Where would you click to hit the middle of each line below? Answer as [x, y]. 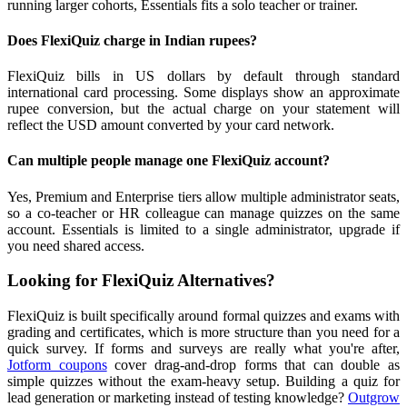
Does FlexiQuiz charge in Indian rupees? [132, 40]
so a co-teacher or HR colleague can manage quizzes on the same [203, 213]
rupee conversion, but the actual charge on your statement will [203, 109]
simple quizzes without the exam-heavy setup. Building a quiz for [203, 382]
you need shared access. [76, 245]
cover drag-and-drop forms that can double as [253, 365]
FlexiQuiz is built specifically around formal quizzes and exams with [203, 316]
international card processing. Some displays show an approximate [203, 93]
